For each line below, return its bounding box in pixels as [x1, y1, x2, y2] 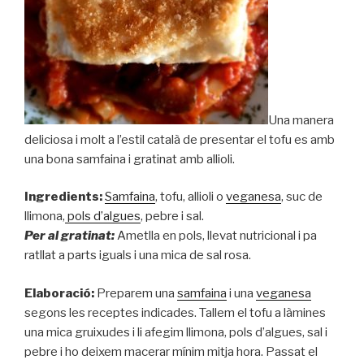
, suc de [281, 189, 323, 205]
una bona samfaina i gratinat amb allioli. [24, 151, 235, 167]
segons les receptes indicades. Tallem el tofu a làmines [24, 305, 326, 320]
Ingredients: [24, 189, 102, 205]
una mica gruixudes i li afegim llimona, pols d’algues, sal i [24, 324, 327, 340]
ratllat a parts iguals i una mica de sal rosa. [24, 248, 251, 263]
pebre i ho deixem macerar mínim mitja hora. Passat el [24, 344, 318, 359]
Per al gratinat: [24, 228, 115, 244]
